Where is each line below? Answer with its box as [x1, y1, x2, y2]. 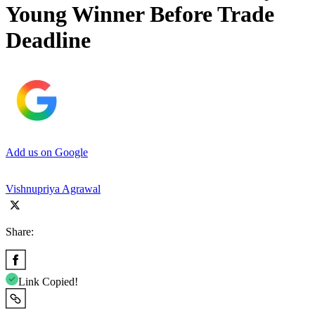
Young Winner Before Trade [6, 1, 274, 27]
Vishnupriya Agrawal [6, 182, 101, 195]
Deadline [6, 27, 91, 53]
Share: [6, 225, 34, 238]
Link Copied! [18, 275, 78, 288]
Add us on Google [6, 146, 88, 158]
